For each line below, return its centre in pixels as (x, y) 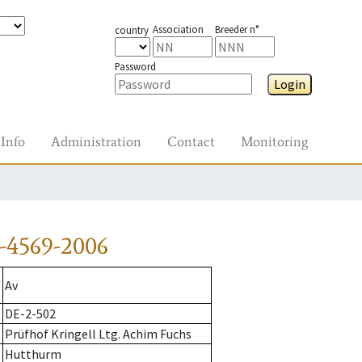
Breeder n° (236, 29)
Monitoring (274, 141)
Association (178, 29)
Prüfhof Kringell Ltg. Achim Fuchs (98, 334)
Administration (96, 141)
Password (135, 66)
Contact (191, 141)
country (131, 30)
